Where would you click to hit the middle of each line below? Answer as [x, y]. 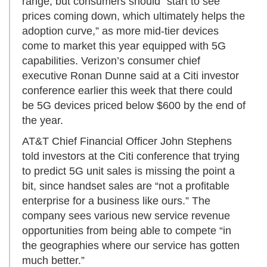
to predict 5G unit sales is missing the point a [128, 171]
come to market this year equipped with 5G [124, 46]
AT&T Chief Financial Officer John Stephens [127, 142]
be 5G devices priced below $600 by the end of [134, 106]
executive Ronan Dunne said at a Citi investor [131, 76]
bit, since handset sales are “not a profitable [126, 186]
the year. [43, 121]
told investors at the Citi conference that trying [131, 156]
